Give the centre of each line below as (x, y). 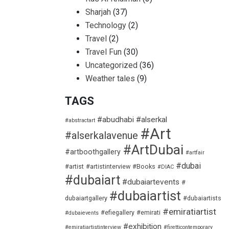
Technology (106, 25)
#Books (144, 166)
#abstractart (80, 120)
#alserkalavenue (101, 136)
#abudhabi (116, 120)
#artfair (195, 153)
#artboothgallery (93, 152)
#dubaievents (82, 213)
